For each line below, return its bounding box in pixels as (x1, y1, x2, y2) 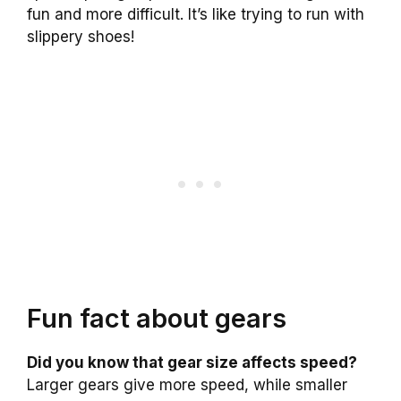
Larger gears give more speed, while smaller (27, 376, 347, 395)
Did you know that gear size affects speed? (27, 354, 357, 372)
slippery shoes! (27, 27, 134, 46)
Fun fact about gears (27, 303, 286, 335)
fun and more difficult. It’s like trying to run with (27, 4, 364, 23)
